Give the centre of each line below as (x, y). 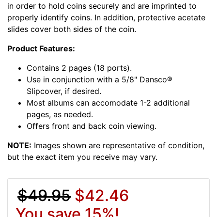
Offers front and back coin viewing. (92, 126)
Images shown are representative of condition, (118, 145)
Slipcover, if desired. (64, 91)
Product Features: (41, 48)
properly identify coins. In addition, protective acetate (106, 17)
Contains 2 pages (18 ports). (79, 68)
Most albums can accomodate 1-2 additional (108, 102)
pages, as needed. (60, 114)
